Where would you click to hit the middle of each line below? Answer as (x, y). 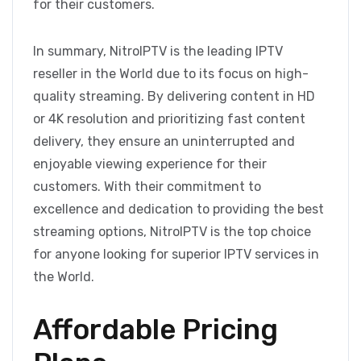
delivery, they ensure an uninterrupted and (164, 142)
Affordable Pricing (156, 330)
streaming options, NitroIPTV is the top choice (172, 232)
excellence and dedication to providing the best (178, 210)
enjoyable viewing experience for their (150, 164)
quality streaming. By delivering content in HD (174, 97)
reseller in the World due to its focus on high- (171, 74)
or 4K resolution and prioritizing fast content (169, 119)
